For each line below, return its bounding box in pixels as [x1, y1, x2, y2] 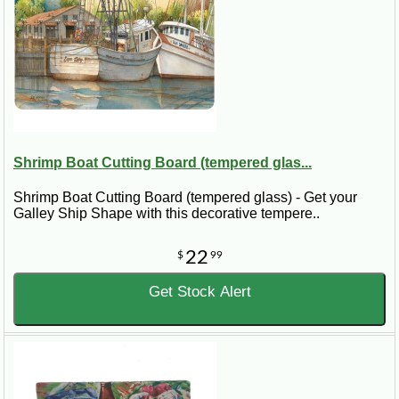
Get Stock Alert [148, 282, 251, 300]
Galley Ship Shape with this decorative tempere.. [13, 205, 320, 221]
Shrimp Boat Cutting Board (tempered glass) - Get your [13, 189, 357, 205]
